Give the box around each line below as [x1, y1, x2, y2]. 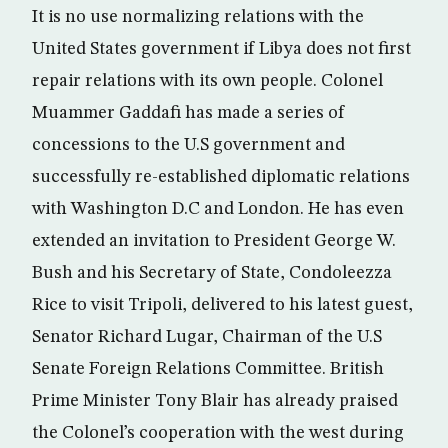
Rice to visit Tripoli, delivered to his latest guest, [32, 296, 413, 314]
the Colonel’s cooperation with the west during [32, 424, 404, 442]
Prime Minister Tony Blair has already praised [32, 392, 398, 410]
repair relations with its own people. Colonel [32, 72, 383, 90]
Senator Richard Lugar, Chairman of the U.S [32, 328, 382, 346]
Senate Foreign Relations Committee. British [32, 360, 384, 378]
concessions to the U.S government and [32, 136, 345, 154]
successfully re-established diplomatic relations [32, 168, 410, 186]
